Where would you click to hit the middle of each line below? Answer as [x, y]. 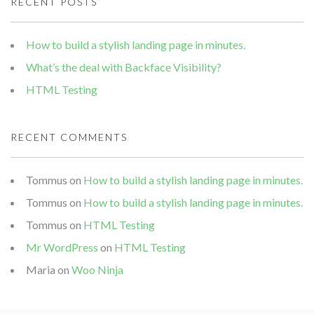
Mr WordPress [62, 247]
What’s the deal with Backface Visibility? [124, 67]
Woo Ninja [97, 269]
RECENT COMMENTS [69, 137]
